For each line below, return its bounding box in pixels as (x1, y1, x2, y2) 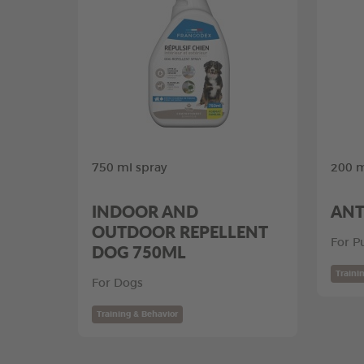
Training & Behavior (97, 310, 178, 318)
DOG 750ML (92, 240, 186, 263)
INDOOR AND (92, 200, 198, 223)
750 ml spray (92, 162, 167, 174)
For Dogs (92, 278, 143, 289)
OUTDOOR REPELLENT (92, 220, 267, 243)
